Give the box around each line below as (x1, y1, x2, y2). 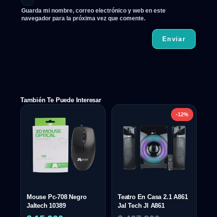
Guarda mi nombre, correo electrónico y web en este (21, 7, 166, 15)
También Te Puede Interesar (20, 96, 101, 104)
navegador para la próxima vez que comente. (21, 15, 145, 22)
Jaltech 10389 (27, 201, 66, 209)
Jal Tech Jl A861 (118, 201, 165, 209)
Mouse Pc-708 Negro (27, 193, 87, 201)
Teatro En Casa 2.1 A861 (118, 193, 188, 201)
